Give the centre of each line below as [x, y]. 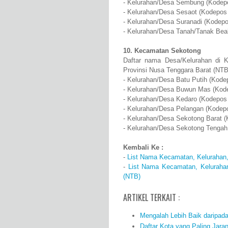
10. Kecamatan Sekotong [162, 51]
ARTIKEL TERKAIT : [151, 198]
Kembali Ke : [143, 148]
